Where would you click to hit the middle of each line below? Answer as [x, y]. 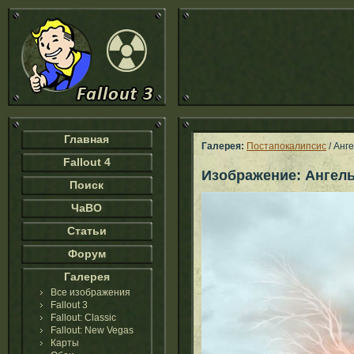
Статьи [87, 231]
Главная [87, 139]
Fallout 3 [69, 305]
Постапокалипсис [286, 146]
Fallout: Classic [83, 318]
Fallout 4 [87, 162]
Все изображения [90, 292]
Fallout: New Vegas [92, 330]
